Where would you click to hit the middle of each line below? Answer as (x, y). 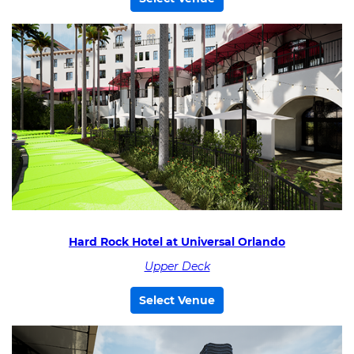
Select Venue (177, 300)
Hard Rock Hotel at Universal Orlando (177, 241)
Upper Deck (177, 266)
